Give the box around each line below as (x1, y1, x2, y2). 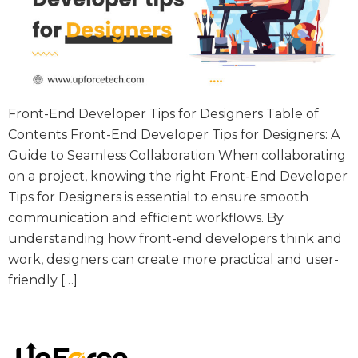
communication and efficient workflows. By (8, 209, 284, 225)
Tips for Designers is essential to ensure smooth (8, 189, 308, 205)
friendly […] (8, 272, 78, 288)
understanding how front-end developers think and (8, 230, 342, 246)
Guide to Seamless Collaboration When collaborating (8, 147, 346, 163)
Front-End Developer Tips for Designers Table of (8, 105, 319, 121)
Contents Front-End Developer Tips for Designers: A (8, 126, 340, 142)
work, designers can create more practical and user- (8, 251, 339, 267)
